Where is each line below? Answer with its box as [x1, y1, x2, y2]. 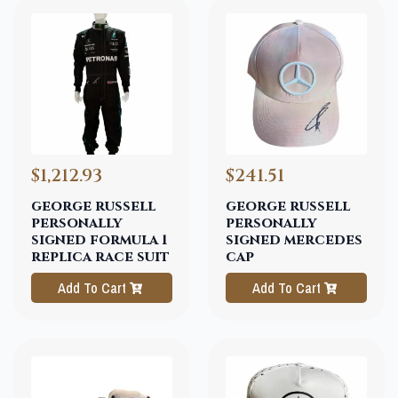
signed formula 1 [31, 230, 167, 251]
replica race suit [31, 247, 170, 267]
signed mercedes [226, 230, 362, 251]
